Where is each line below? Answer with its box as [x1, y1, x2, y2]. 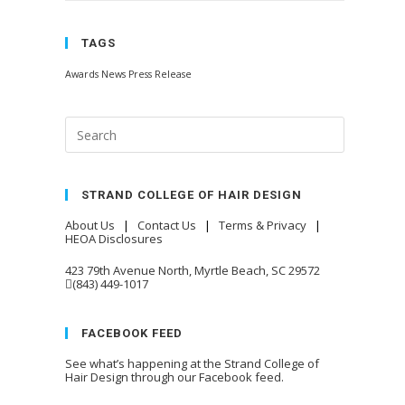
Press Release [128, 68, 193, 80]
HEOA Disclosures [65, 231, 164, 247]
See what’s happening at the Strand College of [65, 355, 320, 372]
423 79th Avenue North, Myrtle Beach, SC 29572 [65, 262, 321, 278]
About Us [65, 217, 116, 233]
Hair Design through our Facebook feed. [65, 369, 285, 385]
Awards [65, 68, 99, 80]
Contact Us [137, 217, 197, 233]
